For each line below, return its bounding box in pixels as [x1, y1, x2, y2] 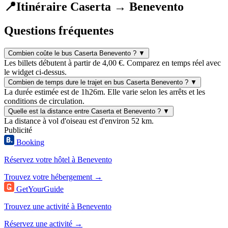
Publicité [4, 125, 32, 134]
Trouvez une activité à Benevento [4, 202, 111, 211]
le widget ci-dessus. [4, 67, 67, 76]
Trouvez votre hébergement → [4, 172, 102, 181]
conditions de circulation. [4, 96, 84, 105]
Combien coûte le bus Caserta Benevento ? [8, 49, 136, 57]
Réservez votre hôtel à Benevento [4, 155, 112, 164]
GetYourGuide [16, 184, 64, 193]
